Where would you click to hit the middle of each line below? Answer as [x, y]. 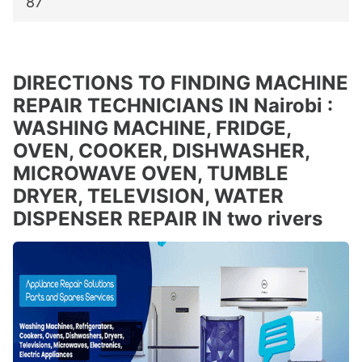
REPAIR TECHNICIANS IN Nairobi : [173, 106]
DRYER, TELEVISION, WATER [148, 196]
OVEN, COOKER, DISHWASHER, [161, 151]
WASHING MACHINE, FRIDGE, [152, 128]
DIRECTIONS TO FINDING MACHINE [181, 83]
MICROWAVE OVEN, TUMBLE [151, 174]
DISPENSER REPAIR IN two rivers [168, 219]
